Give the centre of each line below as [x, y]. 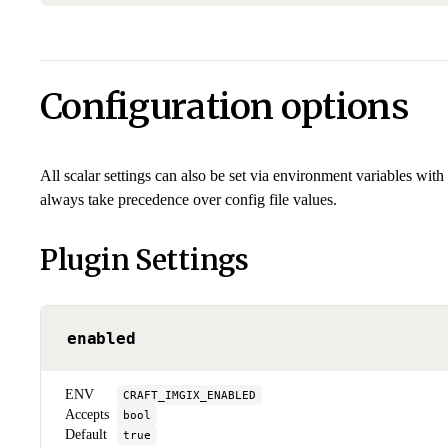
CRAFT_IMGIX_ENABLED [189, 394]
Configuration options [224, 106]
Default [86, 434]
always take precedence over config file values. [188, 199]
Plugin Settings [144, 259]
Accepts [87, 414]
